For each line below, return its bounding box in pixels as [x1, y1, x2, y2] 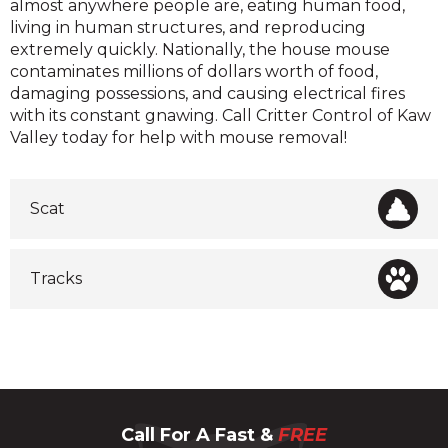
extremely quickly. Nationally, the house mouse [10, 40, 390, 60]
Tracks [30, 269, 82, 289]
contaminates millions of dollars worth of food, [10, 62, 378, 82]
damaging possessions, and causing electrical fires [10, 84, 405, 104]
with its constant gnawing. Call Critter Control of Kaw [10, 106, 431, 126]
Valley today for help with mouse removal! [10, 128, 347, 148]
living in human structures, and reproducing [10, 18, 366, 38]
